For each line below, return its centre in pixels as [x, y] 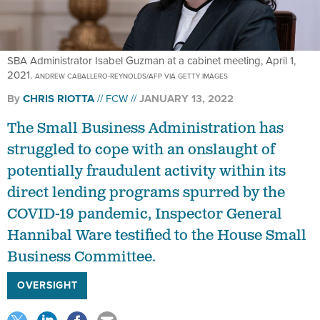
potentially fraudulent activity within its [146, 172]
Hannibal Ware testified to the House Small [157, 236]
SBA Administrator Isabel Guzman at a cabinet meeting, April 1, [151, 61]
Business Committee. [81, 257]
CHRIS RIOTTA [59, 99]
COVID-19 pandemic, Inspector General [145, 215]
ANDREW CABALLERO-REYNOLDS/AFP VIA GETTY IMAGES [131, 76]
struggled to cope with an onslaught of [141, 150]
